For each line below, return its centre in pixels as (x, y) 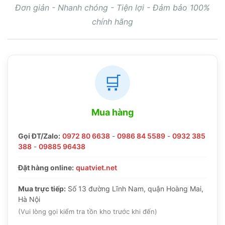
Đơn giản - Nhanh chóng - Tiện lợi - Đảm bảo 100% (113, 7)
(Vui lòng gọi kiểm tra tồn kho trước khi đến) (88, 211)
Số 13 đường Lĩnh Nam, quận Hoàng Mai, (135, 188)
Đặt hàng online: (46, 167)
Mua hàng (113, 112)
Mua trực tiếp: (42, 188)
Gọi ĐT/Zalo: (39, 136)
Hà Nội (29, 199)
